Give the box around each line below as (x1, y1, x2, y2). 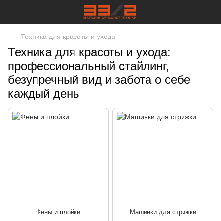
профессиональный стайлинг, (8, 59, 169, 73)
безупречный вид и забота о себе (8, 73, 190, 86)
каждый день (8, 87, 79, 100)
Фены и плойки (36, 208, 80, 216)
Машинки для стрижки (129, 208, 196, 216)
